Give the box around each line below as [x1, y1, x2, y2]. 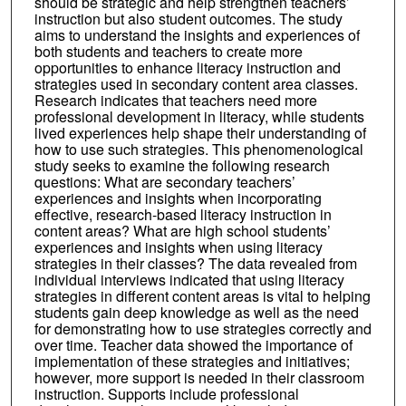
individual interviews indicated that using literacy [34, 268, 344, 290]
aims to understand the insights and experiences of [34, 24, 360, 45]
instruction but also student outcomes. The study [34, 7, 343, 29]
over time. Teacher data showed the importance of [34, 333, 353, 355]
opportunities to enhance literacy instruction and [34, 56, 341, 78]
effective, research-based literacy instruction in [34, 203, 332, 225]
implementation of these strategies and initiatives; [34, 350, 350, 372]
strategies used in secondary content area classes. [34, 72, 358, 94]
